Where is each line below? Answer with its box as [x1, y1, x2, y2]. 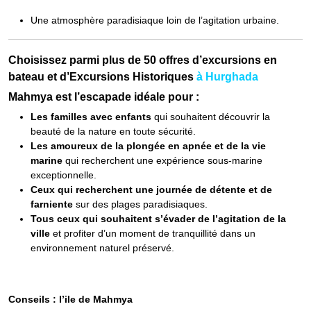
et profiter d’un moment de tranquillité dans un [50, 228, 255, 239]
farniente [31, 199, 73, 210]
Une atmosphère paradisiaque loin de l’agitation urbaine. [31, 15, 279, 26]
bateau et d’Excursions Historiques [8, 71, 194, 83]
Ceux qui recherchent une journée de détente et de [31, 184, 272, 195]
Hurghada [203, 71, 258, 83]
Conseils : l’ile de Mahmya [8, 294, 138, 305]
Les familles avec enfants [31, 111, 151, 122]
